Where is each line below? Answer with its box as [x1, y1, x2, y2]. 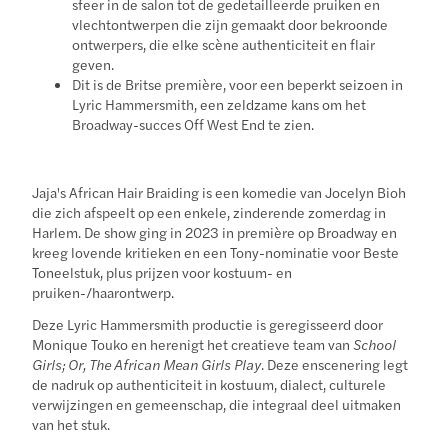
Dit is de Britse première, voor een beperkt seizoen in [72, 73, 404, 94]
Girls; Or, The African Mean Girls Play [32, 353, 262, 374]
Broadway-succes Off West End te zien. [72, 113, 315, 134]
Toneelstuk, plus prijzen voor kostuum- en [32, 261, 293, 282]
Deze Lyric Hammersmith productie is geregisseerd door [32, 313, 384, 334]
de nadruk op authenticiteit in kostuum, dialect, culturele [32, 373, 387, 394]
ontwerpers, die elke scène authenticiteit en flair [72, 33, 376, 54]
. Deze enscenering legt [261, 353, 409, 374]
